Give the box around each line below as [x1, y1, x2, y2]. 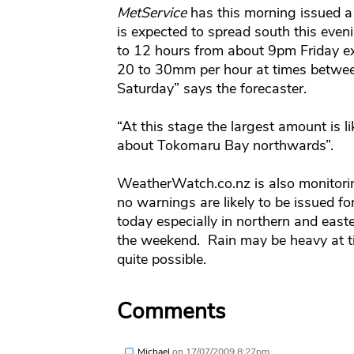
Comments [116, 296, 225, 327]
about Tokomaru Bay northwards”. [116, 136, 333, 156]
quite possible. [116, 250, 206, 269]
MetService [116, 3, 190, 23]
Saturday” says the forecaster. [116, 79, 307, 99]
